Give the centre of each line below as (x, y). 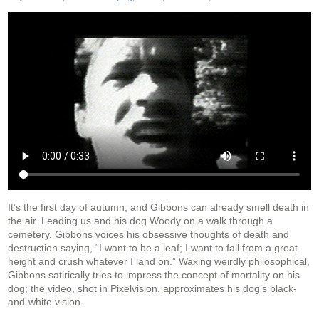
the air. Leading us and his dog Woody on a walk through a (140, 221)
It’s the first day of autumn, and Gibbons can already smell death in (158, 208)
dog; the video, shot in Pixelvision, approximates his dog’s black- (152, 289)
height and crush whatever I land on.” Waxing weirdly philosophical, (159, 262)
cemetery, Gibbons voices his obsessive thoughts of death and (148, 235)
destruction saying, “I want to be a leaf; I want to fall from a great (153, 248)
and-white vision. (46, 302)
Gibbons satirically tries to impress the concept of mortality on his (154, 275)
